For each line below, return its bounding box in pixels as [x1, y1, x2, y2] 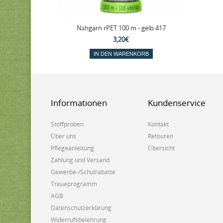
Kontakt [148, 120, 169, 128]
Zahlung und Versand [51, 156, 110, 164]
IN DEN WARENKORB [93, 51, 149, 57]
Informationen [51, 97, 107, 109]
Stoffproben [51, 120, 84, 128]
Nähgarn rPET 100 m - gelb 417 [76, 23, 166, 32]
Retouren [148, 132, 173, 140]
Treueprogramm [51, 180, 97, 188]
